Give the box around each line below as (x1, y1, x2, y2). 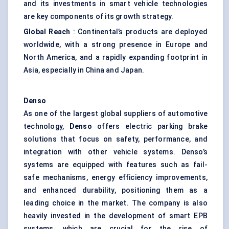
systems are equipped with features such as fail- (24, 161, 208, 169)
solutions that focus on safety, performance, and (24, 135, 208, 144)
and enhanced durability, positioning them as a (24, 186, 208, 195)
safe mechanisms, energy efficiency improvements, (24, 173, 208, 182)
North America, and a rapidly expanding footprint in (24, 53, 208, 62)
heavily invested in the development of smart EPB (24, 212, 208, 220)
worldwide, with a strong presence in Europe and (24, 40, 208, 49)
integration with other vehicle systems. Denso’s (24, 148, 208, 156)
